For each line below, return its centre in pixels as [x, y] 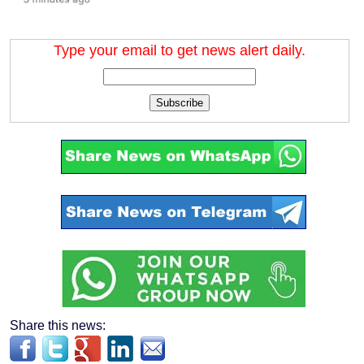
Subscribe [180, 102]
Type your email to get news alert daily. [180, 50]
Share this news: [58, 325]
